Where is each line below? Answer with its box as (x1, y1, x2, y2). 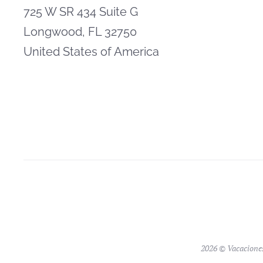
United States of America (23, 45, 159, 59)
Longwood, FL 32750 (23, 25, 137, 39)
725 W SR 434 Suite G (23, 5, 138, 19)
